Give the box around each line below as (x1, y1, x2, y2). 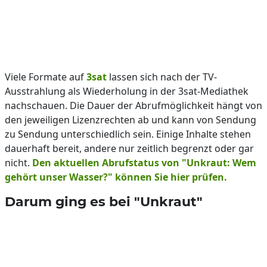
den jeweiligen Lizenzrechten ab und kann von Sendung (5, 113, 256, 126)
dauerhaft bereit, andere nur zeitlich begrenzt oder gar (5, 142, 254, 155)
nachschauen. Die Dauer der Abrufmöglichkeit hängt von (5, 99, 262, 112)
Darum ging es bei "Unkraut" (5, 194, 203, 209)
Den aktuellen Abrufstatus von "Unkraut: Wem (32, 156, 256, 169)
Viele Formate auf (5, 70, 86, 83)
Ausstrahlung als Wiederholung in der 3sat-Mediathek (5, 85, 249, 98)
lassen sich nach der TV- (107, 70, 217, 83)
